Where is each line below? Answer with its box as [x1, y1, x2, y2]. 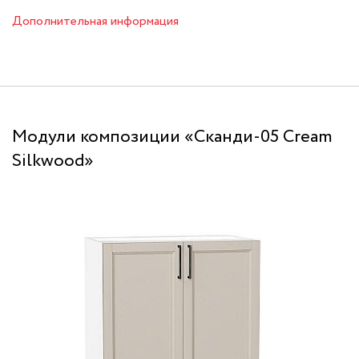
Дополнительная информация [12, 12, 179, 31]
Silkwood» [12, 148, 94, 175]
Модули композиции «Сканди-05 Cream [12, 124, 333, 151]
